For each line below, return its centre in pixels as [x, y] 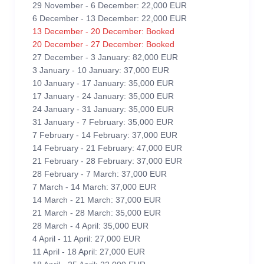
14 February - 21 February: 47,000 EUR [107, 148]
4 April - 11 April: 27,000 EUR [86, 239]
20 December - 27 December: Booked [103, 44]
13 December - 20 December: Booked [103, 31]
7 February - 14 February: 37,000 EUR [105, 135]
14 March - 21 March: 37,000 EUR [97, 200]
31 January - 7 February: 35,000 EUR [103, 122]
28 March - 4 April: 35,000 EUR [90, 226]
